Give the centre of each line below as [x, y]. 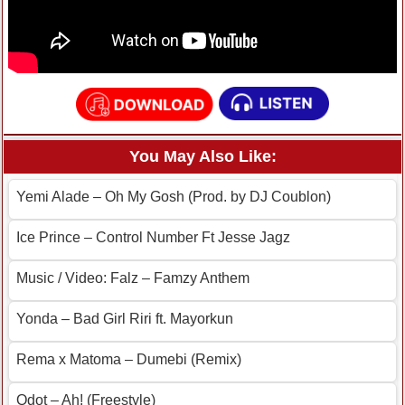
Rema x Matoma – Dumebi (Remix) [129, 360]
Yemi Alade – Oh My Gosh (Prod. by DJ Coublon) [174, 197]
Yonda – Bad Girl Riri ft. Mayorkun [125, 319]
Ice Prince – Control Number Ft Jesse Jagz [153, 238]
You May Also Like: [202, 157]
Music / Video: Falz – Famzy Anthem [133, 278]
